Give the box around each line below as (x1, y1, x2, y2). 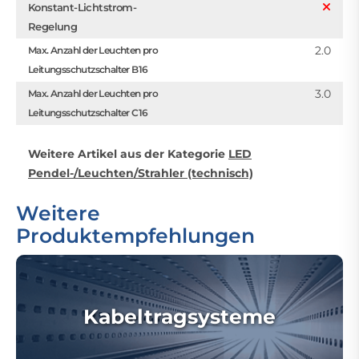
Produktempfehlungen (16, 224, 255, 248)
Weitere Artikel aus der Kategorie (28, 147, 228, 161)
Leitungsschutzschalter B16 (28, 63, 148, 75)
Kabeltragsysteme (83, 305, 276, 329)
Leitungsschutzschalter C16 (28, 107, 148, 119)
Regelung (28, 20, 78, 33)
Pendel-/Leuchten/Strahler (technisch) (28, 166, 253, 180)
